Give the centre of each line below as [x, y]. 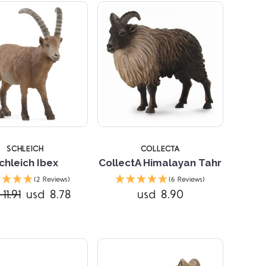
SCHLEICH [25, 149]
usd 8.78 [48, 195]
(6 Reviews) [187, 180]
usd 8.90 [160, 195]
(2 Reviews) [52, 180]
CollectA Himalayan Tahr [160, 163]
